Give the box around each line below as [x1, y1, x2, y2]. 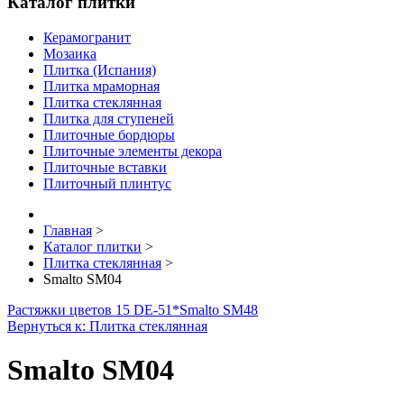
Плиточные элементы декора [43, 142, 222, 159]
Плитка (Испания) [43, 61, 156, 78]
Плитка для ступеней [43, 110, 174, 126]
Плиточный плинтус [43, 175, 171, 191]
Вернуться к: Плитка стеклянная [7, 317, 207, 334]
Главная [43, 222, 92, 238]
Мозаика [43, 45, 96, 61]
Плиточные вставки [43, 159, 167, 175]
